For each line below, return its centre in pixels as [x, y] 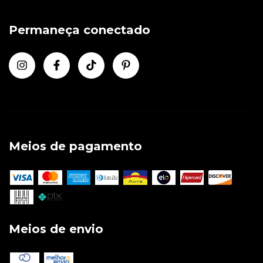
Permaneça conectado [80, 30]
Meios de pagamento [75, 146]
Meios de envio [56, 229]
